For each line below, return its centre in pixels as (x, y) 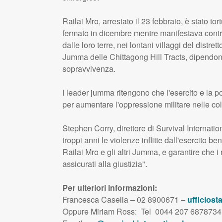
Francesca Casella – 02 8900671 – (125, 199)
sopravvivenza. (89, 68)
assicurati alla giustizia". (105, 164)
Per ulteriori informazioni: (110, 187)
